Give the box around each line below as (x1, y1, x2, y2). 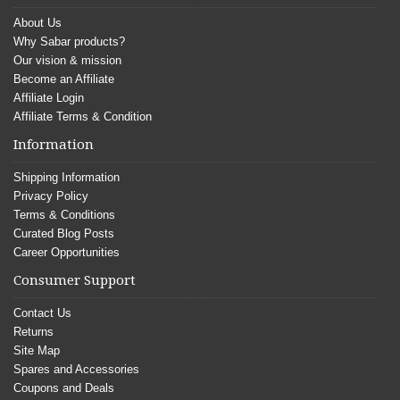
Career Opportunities (13, 245, 120, 259)
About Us (13, 15, 62, 29)
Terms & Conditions (13, 207, 115, 221)
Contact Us (13, 305, 71, 320)
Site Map (13, 343, 60, 357)
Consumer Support (13, 271, 136, 288)
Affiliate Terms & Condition (13, 109, 152, 123)
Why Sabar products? (13, 34, 125, 48)
